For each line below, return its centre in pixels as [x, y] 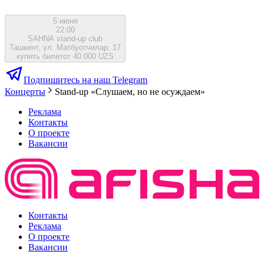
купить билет [40, 57]
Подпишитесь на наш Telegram [85, 80]
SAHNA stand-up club [65, 39]
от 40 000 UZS [88, 57]
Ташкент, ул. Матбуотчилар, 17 [65, 48]
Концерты [25, 92]
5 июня [65, 21]
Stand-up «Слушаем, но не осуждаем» [130, 92]
